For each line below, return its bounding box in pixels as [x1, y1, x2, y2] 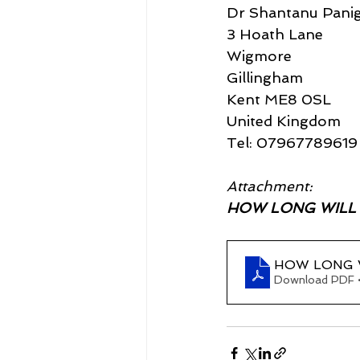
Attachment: [227, 177, 313, 194]
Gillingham [227, 68, 303, 86]
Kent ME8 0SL [227, 90, 331, 108]
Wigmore [227, 47, 292, 64]
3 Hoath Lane [227, 25, 323, 43]
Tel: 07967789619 [227, 133, 358, 151]
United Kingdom [227, 112, 341, 129]
